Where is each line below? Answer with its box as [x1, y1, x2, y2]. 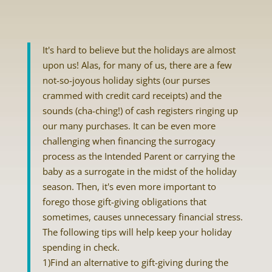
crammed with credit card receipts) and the [42, 89, 222, 101]
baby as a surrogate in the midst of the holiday [42, 165, 237, 177]
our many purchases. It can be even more [42, 120, 216, 132]
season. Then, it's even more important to [42, 180, 216, 192]
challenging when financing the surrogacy [42, 135, 216, 147]
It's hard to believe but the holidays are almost [42, 44, 236, 56]
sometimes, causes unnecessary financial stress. [42, 211, 243, 223]
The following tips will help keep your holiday [42, 226, 232, 238]
